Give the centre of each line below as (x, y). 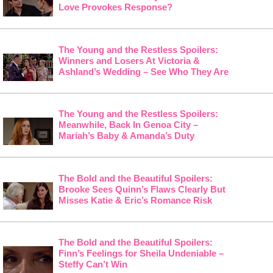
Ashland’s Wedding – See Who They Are (143, 71)
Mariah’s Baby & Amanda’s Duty (126, 136)
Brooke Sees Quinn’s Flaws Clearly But (142, 189)
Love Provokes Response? (115, 7)
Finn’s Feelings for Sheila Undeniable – (141, 253)
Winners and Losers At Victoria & (129, 60)
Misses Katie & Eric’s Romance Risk (135, 200)
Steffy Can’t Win (93, 264)
